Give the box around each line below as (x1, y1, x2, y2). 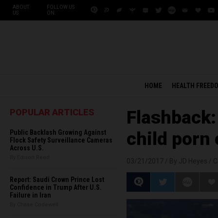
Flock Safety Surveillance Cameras (10, 136, 112, 144)
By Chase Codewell (10, 201, 58, 208)
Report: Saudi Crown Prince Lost (10, 176, 104, 183)
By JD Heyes (169, 157, 207, 165)
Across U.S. (10, 144, 44, 152)
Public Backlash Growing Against (10, 128, 106, 136)
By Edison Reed (10, 154, 50, 161)
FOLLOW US (47, 4, 74, 10)
